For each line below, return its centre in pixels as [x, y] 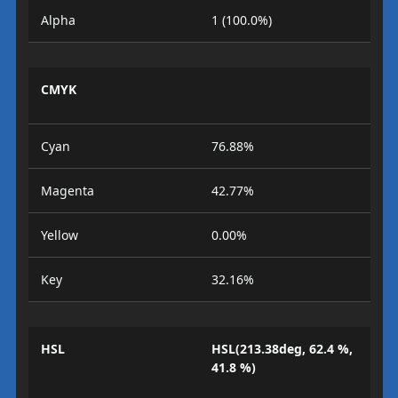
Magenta [67, 191]
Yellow [59, 235]
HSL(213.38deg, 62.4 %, [282, 349]
